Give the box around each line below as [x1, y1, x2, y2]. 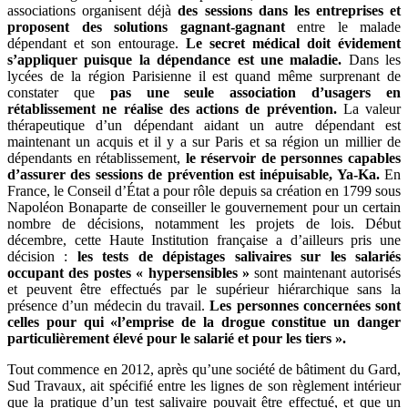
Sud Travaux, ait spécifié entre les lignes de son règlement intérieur [7, 378, 401, 394]
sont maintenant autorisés [249, 265, 401, 281]
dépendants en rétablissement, [7, 150, 186, 167]
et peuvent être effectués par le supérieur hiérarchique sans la [7, 281, 401, 298]
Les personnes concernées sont [209, 298, 401, 314]
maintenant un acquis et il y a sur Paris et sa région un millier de [7, 134, 401, 150]
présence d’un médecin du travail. [7, 298, 210, 314]
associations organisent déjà [7, 3, 178, 19]
